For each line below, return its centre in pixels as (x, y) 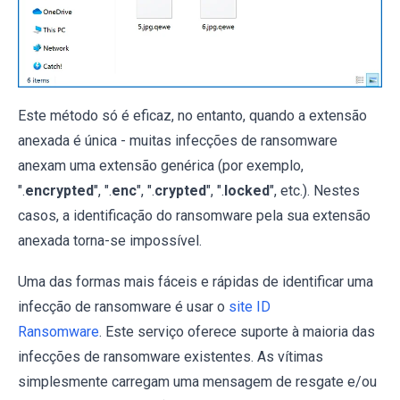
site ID (250, 307)
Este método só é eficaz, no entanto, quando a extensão (192, 116)
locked (247, 191)
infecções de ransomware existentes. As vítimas (171, 357)
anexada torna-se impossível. (110, 241)
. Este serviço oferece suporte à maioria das (237, 332)
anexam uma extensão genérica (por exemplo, (161, 166)
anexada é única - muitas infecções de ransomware (178, 141)
